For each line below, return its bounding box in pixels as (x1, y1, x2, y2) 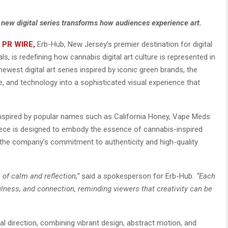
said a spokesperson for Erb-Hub (81, 171, 192, 181)
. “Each (192, 171, 215, 181)
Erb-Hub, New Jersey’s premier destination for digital (37, 39, 212, 49)
